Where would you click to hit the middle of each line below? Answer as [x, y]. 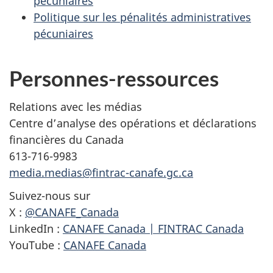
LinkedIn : [36, 229]
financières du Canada [66, 139]
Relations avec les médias [76, 106]
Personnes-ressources [114, 78]
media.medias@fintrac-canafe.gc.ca [101, 172]
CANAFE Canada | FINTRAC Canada [153, 229]
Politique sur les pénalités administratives [142, 17]
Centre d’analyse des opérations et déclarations [133, 123]
